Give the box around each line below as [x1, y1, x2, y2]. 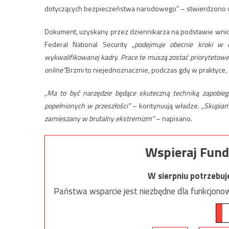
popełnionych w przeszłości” [44, 100, 131, 111]
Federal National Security [44, 38, 132, 50]
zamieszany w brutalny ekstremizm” [44, 112, 154, 124]
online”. [44, 64, 66, 75]
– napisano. [154, 112, 192, 124]
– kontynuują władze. [130, 100, 202, 111]
